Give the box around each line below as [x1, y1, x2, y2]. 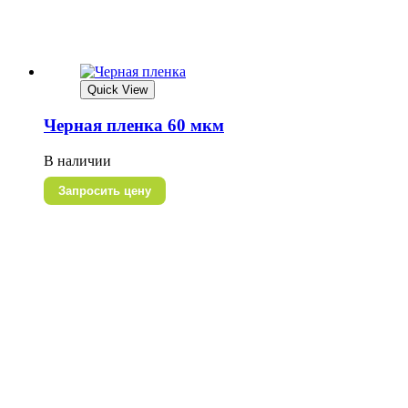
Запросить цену [58, 184, 151, 199]
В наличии [44, 153, 111, 169]
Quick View [87, 82, 148, 97]
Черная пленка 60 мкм [44, 116, 224, 136]
